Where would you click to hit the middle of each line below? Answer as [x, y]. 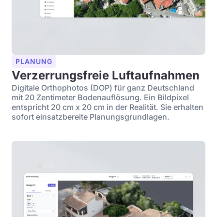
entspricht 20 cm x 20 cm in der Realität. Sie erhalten [108, 107]
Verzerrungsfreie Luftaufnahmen [106, 75]
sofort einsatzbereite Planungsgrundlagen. [91, 117]
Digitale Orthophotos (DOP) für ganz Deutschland [103, 88]
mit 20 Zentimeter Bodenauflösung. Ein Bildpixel [100, 97]
